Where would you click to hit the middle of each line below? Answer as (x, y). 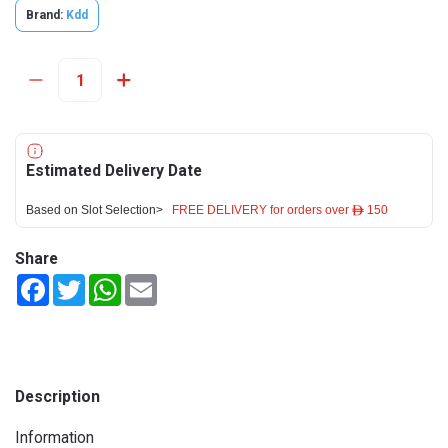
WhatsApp (154, 282)
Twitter (108, 282)
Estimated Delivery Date (114, 170)
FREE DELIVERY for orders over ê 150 (280, 210)
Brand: (44, 15)
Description (57, 396)
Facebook (79, 282)
